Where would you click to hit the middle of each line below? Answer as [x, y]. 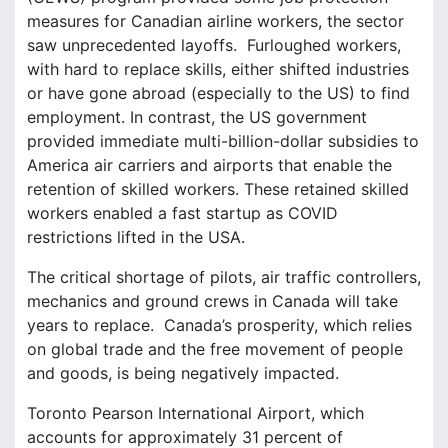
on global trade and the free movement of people [215, 348]
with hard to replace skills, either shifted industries [218, 68]
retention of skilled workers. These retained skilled [218, 188]
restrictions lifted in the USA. [136, 236]
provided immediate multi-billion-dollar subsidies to [223, 140]
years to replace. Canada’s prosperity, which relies [219, 324]
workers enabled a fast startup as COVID [182, 212]
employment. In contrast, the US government [197, 116]
